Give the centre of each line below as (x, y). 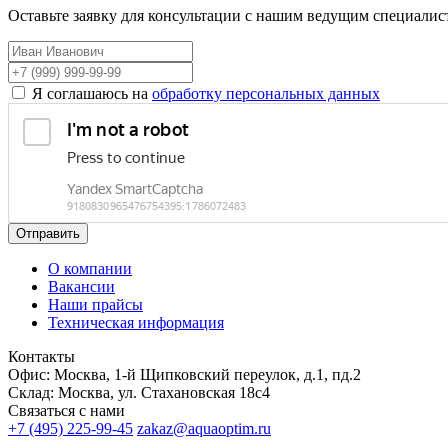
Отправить (48, 233)
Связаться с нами (66, 410)
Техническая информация (136, 322)
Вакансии (81, 286)
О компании (90, 268)
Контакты (41, 356)
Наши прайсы (95, 304)
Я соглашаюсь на (92, 93)
